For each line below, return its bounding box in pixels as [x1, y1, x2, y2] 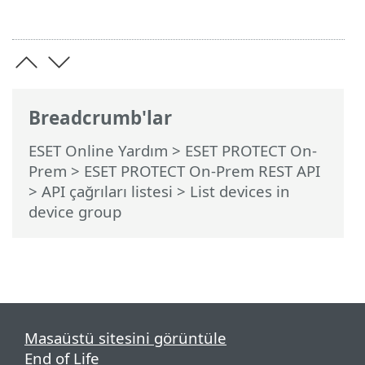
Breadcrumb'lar [29, 104, 172, 130]
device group [29, 200, 121, 222]
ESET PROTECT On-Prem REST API [84, 160, 320, 181]
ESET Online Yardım [29, 139, 168, 161]
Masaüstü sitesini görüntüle [24, 327, 226, 348]
